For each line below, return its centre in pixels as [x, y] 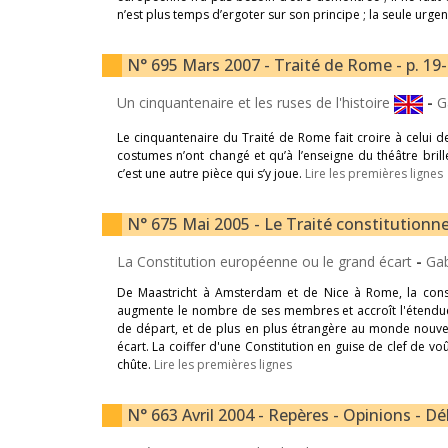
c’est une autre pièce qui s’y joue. [211, 173]
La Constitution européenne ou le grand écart [266, 261]
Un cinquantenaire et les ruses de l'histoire [255, 103]
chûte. [135, 364]
